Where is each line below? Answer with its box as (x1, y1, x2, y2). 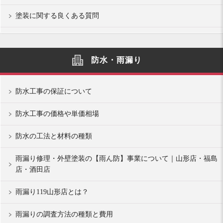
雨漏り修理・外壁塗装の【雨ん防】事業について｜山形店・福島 (15, 155, 218, 162)
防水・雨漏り (91, 56, 142, 64)
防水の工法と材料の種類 (15, 132, 92, 140)
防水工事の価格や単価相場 (15, 110, 99, 117)
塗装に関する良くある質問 (15, 12, 99, 19)
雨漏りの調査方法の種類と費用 (15, 211, 113, 218)
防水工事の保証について (15, 88, 92, 95)
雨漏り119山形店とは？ (15, 188, 89, 196)
